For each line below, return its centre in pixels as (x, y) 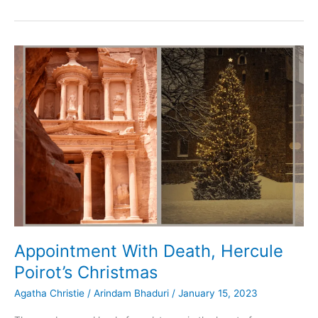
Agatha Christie (49, 294)
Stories (29, 47)
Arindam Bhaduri (133, 294)
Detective (36, 32)
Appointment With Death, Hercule (149, 251)
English (29, 78)
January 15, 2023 (218, 294)
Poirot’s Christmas (86, 273)
